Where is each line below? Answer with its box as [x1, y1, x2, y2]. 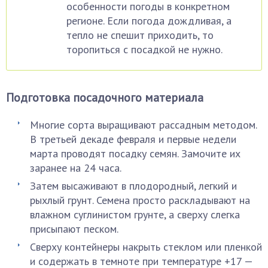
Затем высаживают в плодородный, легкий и [30, 179, 237, 193]
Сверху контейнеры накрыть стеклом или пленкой [30, 240, 262, 254]
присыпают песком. [30, 222, 118, 236]
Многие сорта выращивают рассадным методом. [30, 118, 257, 132]
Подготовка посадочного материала [6, 90, 203, 105]
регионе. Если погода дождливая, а [66, 14, 232, 28]
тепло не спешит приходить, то [66, 28, 214, 42]
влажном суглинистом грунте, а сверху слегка [30, 208, 240, 221]
